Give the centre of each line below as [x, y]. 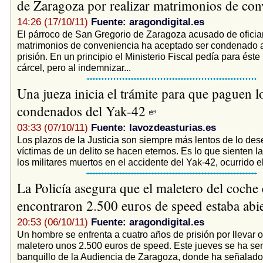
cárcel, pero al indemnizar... [74, 67]
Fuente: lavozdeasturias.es [153, 127]
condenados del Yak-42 [83, 111]
